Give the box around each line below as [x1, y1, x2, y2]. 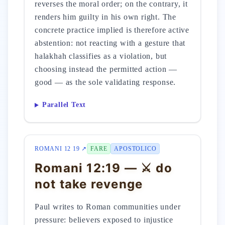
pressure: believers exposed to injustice [35, 215, 174, 224]
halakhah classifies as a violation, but [35, 52, 167, 60]
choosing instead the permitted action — [35, 65, 178, 73]
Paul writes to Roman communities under [35, 202, 181, 211]
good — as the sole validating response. [35, 78, 176, 86]
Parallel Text [42, 101, 86, 109]
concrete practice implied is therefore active [35, 26, 189, 34]
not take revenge [35, 177, 143, 191]
